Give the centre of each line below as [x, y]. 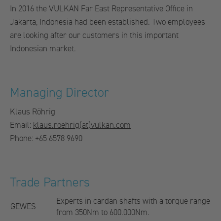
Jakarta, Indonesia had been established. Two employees [108, 22]
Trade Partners [50, 182]
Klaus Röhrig [33, 112]
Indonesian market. [44, 49]
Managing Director [59, 92]
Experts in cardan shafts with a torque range [133, 201]
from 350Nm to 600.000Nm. [103, 212]
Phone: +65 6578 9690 [46, 138]
